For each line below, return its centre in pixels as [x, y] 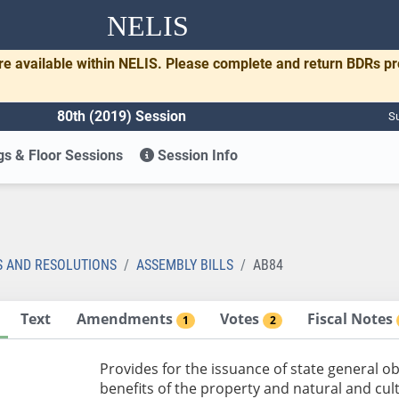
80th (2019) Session [122, 116]
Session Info [196, 155]
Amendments [126, 318]
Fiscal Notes [352, 318]
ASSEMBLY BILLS [185, 265]
